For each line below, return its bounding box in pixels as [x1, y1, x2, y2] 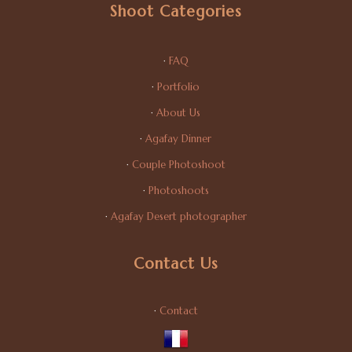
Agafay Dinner [145, 132, 212, 146]
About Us [156, 106, 201, 120]
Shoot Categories [109, 2, 242, 21]
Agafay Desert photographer [110, 210, 247, 224]
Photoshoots [148, 184, 209, 198]
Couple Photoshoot [131, 158, 225, 172]
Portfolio [157, 80, 200, 94]
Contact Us [133, 254, 218, 273]
